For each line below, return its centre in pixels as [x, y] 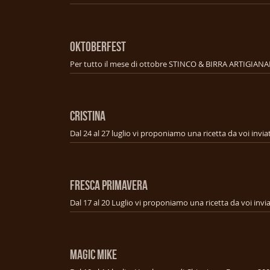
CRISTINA [88, 115]
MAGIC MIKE [93, 254]
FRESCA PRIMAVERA [109, 185]
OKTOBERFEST [98, 46]
